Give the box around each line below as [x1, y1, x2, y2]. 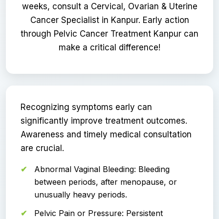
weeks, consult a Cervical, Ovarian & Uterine [22, 1, 197, 11]
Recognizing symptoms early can [21, 102, 152, 112]
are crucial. [21, 143, 64, 153]
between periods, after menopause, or [34, 176, 177, 187]
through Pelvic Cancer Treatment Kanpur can [21, 28, 198, 39]
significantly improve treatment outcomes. [21, 115, 187, 126]
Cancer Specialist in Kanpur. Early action [30, 15, 189, 25]
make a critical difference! [59, 42, 160, 52]
